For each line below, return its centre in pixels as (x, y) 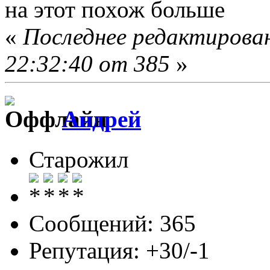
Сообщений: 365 (112, 223)
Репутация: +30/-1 (119, 250)
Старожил (79, 159)
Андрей (102, 119)
